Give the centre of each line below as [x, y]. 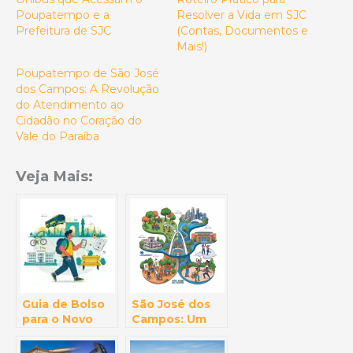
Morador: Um [60, 334]
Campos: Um [169, 319]
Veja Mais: [54, 176]
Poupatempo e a [63, 15]
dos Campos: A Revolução [87, 89]
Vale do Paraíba [58, 137]
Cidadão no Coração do [79, 121]
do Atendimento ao [70, 105]
